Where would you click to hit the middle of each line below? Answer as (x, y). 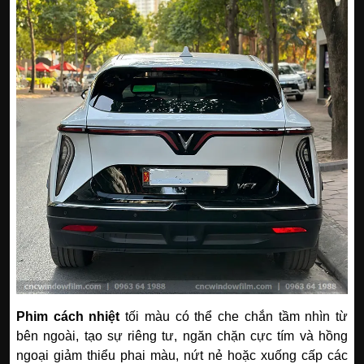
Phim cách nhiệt (68, 316)
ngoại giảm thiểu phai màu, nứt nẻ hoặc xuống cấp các (182, 355)
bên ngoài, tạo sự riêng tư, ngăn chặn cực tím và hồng (182, 336)
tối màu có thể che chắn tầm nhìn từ (234, 316)
